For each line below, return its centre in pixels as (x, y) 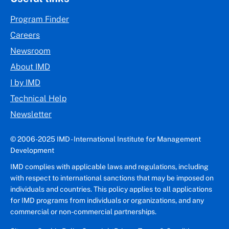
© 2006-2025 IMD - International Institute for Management (106, 139)
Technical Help (38, 98)
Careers (25, 35)
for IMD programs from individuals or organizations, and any (107, 200)
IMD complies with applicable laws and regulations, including (109, 166)
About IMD (30, 66)
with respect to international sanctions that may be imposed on (112, 178)
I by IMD (25, 82)
